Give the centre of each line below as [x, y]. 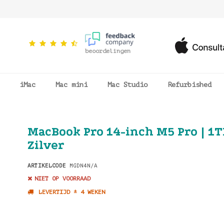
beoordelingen [108, 51]
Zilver [45, 145]
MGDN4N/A [81, 166]
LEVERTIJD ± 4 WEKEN [71, 192]
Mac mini [71, 85]
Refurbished [189, 85]
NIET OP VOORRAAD [62, 178]
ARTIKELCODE [46, 166]
